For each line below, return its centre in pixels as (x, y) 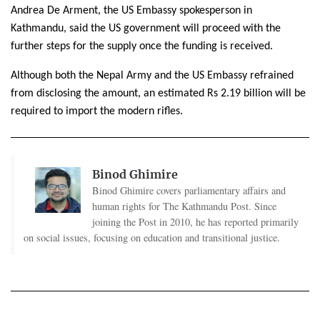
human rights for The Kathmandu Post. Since (184, 206)
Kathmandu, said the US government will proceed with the (146, 29)
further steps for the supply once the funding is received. (142, 47)
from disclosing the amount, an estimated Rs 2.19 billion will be (158, 94)
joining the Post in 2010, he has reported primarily (195, 222)
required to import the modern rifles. (97, 112)
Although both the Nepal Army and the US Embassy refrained (152, 76)
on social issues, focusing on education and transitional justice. (151, 238)
